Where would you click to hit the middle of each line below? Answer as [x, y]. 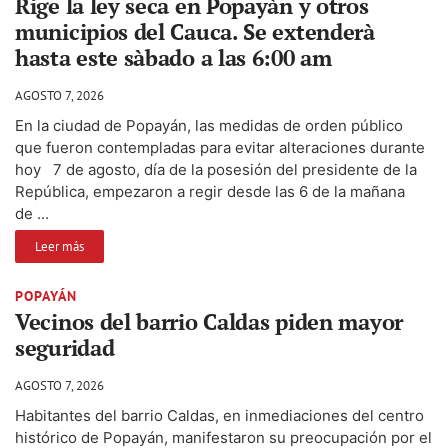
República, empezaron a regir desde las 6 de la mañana [210, 191]
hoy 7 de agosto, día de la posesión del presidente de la [216, 169]
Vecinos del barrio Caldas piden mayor [209, 321]
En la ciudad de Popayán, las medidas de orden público [209, 125]
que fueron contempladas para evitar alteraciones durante [220, 147]
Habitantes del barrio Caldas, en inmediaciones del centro [219, 415]
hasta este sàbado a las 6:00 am [173, 57]
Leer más [59, 246]
